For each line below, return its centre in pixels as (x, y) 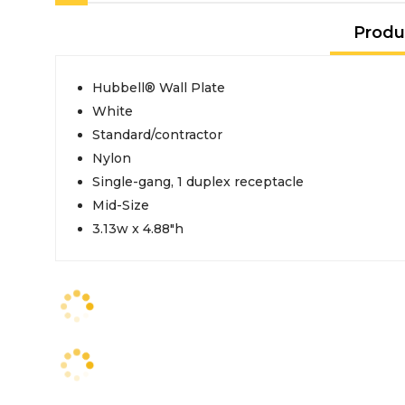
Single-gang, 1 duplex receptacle (198, 182)
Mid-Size (121, 205)
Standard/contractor (157, 135)
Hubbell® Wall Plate (159, 88)
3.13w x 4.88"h (138, 229)
